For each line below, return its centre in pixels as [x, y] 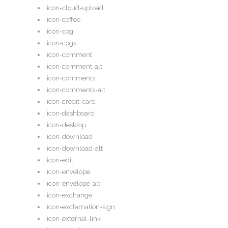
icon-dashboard [71, 113]
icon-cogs [62, 43]
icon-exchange [69, 195]
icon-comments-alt [76, 90]
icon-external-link [74, 219]
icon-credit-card [71, 102]
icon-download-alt [75, 149]
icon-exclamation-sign [81, 207]
